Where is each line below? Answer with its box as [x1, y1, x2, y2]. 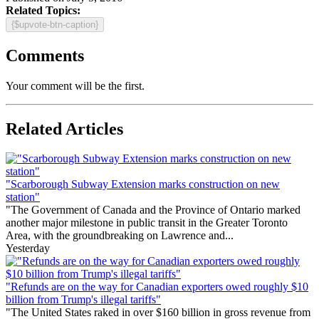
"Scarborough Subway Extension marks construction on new [6, 178, 280, 191]
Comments [6, 46, 84, 65]
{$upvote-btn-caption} [11, 19, 98, 30]
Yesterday [6, 242, 50, 255]
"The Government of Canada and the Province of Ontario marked [6, 204, 300, 216]
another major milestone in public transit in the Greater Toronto [6, 216, 288, 229]
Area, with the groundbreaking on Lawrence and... [6, 229, 234, 242]
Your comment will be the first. [6, 79, 145, 92]
